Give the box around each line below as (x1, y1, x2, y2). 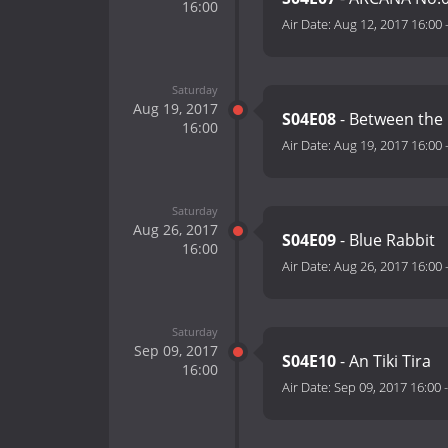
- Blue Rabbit (336, 229, 439, 252)
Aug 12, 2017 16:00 (334, 15, 442, 34)
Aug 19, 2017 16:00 (334, 136, 442, 155)
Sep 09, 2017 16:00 (334, 378, 441, 397)
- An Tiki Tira (336, 350, 435, 373)
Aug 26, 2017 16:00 (334, 257, 442, 276)
